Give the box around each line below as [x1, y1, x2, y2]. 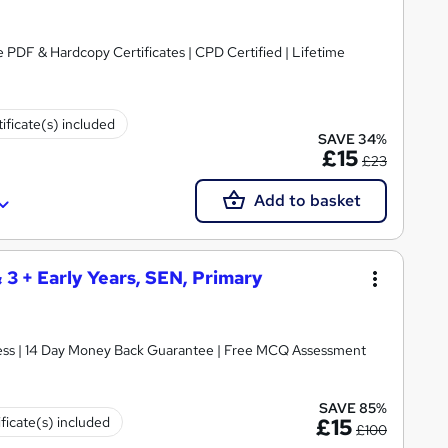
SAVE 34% [318, 129, 387, 148]
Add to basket [253, 189, 361, 211]
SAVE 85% [319, 399, 387, 417]
